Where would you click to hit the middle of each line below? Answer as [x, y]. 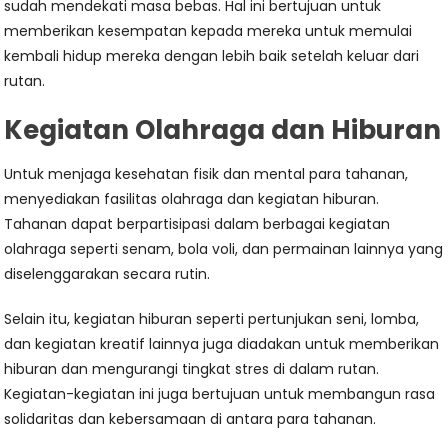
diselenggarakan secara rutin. [107, 274]
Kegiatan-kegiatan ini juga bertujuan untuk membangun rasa [220, 394]
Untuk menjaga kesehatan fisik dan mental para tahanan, [206, 174]
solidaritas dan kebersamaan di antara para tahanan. [190, 419]
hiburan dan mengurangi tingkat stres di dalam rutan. [192, 369]
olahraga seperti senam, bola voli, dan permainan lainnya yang [224, 249]
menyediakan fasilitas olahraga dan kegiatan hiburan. [192, 199]
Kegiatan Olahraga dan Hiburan [223, 130]
